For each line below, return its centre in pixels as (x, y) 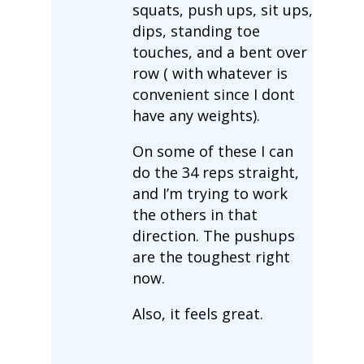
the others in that (195, 214)
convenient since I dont (213, 94)
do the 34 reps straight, (215, 172)
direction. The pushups (213, 235)
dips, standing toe (196, 30)
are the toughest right (211, 256)
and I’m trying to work (210, 193)
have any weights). (196, 115)
